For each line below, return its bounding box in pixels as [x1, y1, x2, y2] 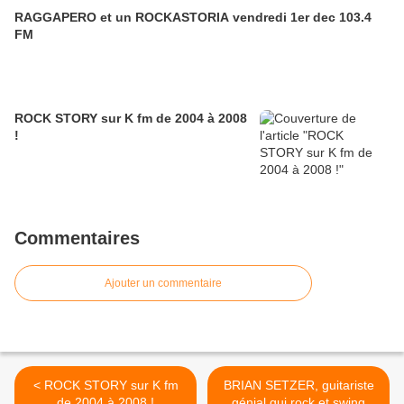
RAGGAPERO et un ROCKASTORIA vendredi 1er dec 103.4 [14, 10, 372, 24]
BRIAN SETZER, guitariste [223, 378, 374, 392]
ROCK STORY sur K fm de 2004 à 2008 [14, 111, 247, 125]
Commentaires [14, 228, 140, 248]
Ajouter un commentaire [105, 277, 222, 289]
